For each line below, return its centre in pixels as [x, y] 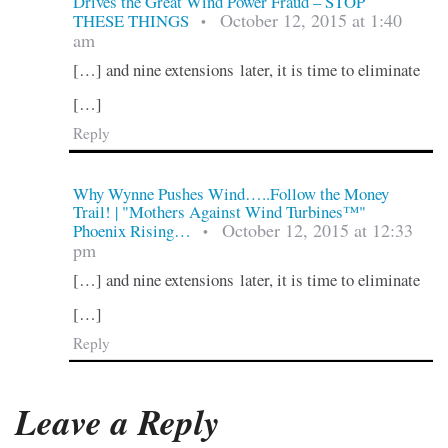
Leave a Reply [117, 421]
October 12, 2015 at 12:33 [317, 229]
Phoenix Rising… [131, 230]
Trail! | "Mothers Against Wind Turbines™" [219, 211]
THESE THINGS [130, 21]
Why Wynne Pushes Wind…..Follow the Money [230, 193]
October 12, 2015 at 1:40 [310, 20]
